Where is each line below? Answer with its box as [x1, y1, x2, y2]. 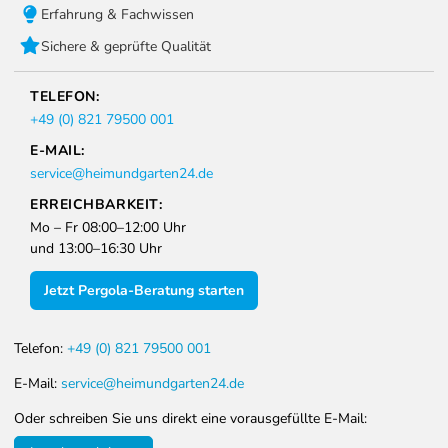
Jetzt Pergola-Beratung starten [44, 281, 244, 301]
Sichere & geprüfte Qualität [41, 36, 211, 56]
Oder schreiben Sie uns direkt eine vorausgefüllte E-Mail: [14, 409, 367, 429]
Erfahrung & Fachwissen [41, 4, 194, 24]
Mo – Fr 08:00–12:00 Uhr [30, 218, 186, 238]
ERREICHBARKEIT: [30, 195, 163, 215]
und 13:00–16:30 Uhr [30, 239, 162, 259]
